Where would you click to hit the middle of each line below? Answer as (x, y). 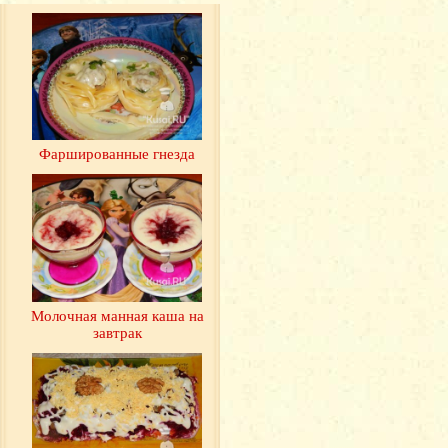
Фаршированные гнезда (117, 153)
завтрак (117, 331)
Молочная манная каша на (117, 314)
